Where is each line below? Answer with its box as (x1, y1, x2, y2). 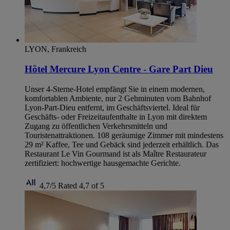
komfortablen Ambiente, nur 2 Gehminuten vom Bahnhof (25, 93, 211, 103)
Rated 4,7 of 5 (58, 181, 104, 190)
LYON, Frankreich (25, 45, 86, 54)
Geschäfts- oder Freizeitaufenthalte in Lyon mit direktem (25, 112, 207, 121)
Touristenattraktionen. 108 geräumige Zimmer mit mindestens (25, 130, 223, 140)
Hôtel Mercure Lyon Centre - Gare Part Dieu (25, 63, 213, 74)
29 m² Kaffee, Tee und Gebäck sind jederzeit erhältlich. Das (25, 140, 219, 149)
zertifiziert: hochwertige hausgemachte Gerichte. (25, 158, 181, 167)
